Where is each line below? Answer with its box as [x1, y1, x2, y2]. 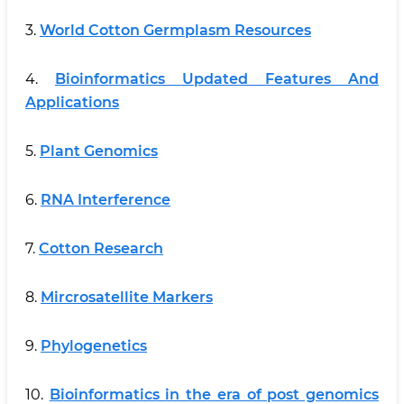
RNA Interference [41, 191, 170, 208]
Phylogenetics [41, 337, 147, 354]
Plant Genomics [40, 142, 158, 160]
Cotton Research [39, 240, 163, 257]
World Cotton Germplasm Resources [40, 22, 311, 39]
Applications [25, 94, 119, 111]
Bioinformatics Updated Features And [55, 70, 379, 87]
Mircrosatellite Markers [41, 289, 213, 306]
